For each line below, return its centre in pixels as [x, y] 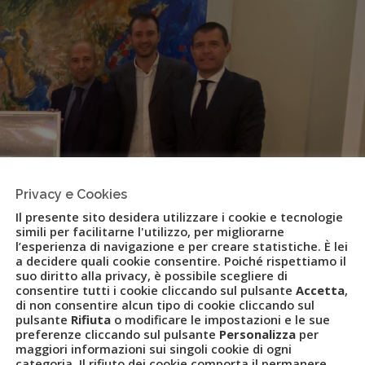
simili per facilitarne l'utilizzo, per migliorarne [150, 231]
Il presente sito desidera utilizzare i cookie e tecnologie [179, 216]
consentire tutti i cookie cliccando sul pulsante [156, 290]
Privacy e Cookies [71, 194]
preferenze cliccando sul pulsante [117, 334]
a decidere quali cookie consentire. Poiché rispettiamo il [181, 260]
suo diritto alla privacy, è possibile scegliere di [152, 275]
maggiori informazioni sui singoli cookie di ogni [154, 348]
